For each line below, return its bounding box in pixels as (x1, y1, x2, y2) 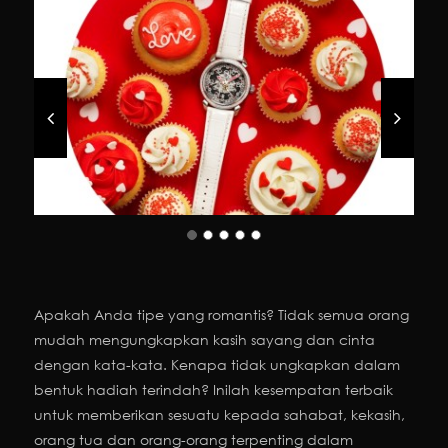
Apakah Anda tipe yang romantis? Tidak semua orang (34, 305, 409, 325)
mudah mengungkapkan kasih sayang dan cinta (34, 330, 375, 350)
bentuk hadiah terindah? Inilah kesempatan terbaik (34, 380, 393, 400)
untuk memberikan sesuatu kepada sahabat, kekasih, (34, 405, 405, 425)
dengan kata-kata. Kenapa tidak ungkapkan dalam (34, 355, 400, 375)
